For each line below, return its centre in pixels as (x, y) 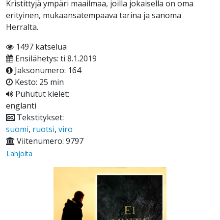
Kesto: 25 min (38, 82)
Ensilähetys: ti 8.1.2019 (55, 59)
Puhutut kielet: (41, 94)
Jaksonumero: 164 (47, 70)
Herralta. (22, 27)
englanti (21, 106)
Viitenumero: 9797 (49, 141)
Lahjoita (19, 154)
